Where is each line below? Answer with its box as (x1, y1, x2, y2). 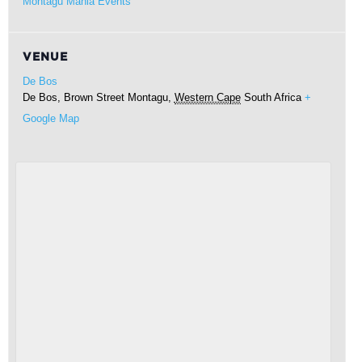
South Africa (243, 91, 301, 103)
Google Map (22, 112, 79, 124)
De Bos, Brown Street (22, 91, 124, 103)
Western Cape (174, 91, 241, 103)
